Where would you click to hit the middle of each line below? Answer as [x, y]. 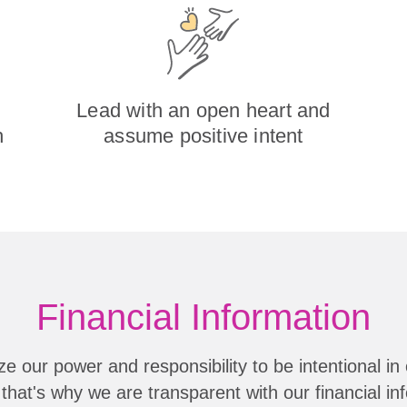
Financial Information [203, 317]
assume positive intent [203, 135]
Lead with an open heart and [203, 110]
